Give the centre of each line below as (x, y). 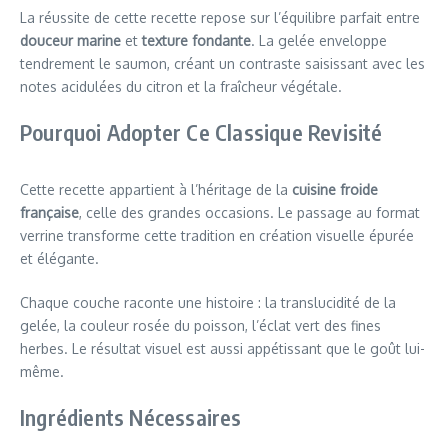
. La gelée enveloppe (319, 40)
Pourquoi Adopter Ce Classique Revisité (201, 131)
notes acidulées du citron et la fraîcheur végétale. (181, 86)
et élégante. (59, 258)
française (49, 212)
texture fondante (196, 40)
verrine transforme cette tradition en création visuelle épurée (217, 235)
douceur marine (70, 40)
